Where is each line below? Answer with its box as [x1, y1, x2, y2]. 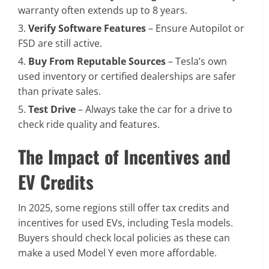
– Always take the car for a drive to [76, 103, 232, 116]
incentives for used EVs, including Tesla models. [18, 216, 233, 230]
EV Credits [18, 168, 94, 196]
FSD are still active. [18, 37, 102, 50]
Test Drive [28, 103, 76, 116]
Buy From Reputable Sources [28, 55, 166, 68]
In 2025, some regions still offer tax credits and [18, 201, 229, 215]
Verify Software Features [28, 22, 146, 35]
